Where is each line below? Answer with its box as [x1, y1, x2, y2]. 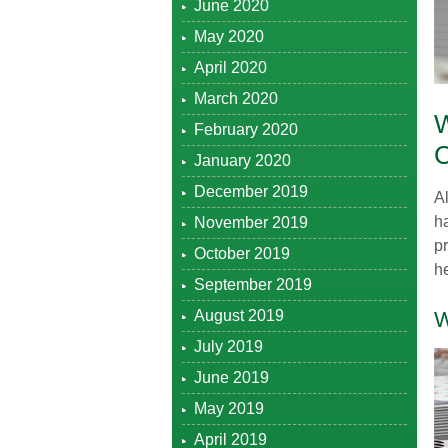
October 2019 [194, 245, 290, 262]
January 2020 [194, 152, 291, 169]
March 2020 [194, 90, 278, 107]
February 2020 [194, 121, 298, 138]
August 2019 [194, 307, 284, 324]
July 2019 [194, 338, 263, 355]
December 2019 [194, 183, 308, 200]
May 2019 [194, 400, 264, 417]
